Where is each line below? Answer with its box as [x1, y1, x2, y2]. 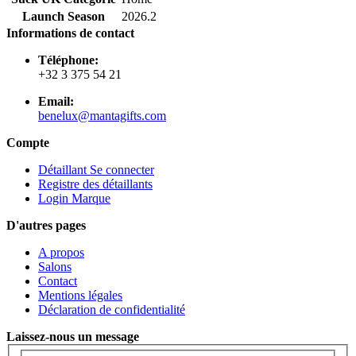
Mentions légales [38, 288, 122, 302]
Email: [38, 94, 74, 108]
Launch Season [22, 9, 105, 23]
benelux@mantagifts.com [38, 108, 166, 122]
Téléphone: [38, 52, 99, 67]
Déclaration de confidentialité [38, 302, 185, 316]
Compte [6, 135, 49, 149]
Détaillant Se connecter [38, 162, 154, 176]
